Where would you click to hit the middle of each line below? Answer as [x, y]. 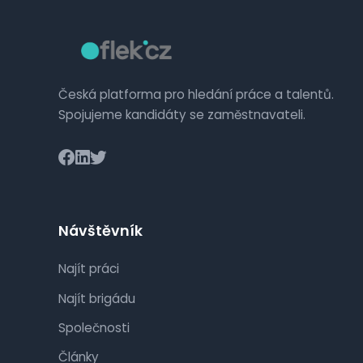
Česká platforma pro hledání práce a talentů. [196, 95]
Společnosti [94, 327]
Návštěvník [100, 231]
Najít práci [89, 269]
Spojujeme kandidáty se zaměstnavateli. [182, 115]
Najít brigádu [97, 298]
